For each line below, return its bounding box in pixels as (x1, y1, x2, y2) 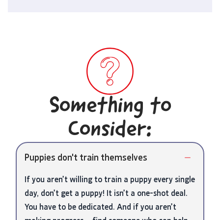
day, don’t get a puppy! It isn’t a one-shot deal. (25, 189, 188, 198)
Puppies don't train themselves (25, 152, 147, 163)
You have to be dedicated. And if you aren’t (25, 202, 176, 212)
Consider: (68, 118, 152, 142)
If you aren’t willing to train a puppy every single (25, 175, 195, 184)
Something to (49, 95, 171, 119)
